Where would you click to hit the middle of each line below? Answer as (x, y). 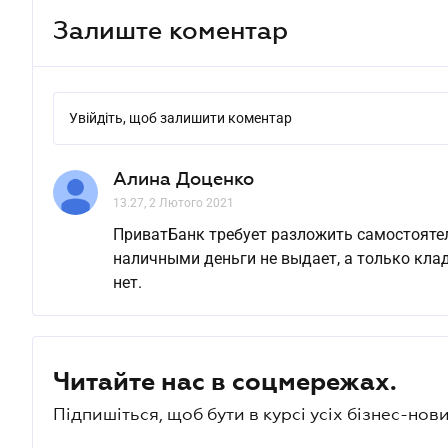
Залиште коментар (170, 29)
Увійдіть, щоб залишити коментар (180, 118)
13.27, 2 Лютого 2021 (173, 203)
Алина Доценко (183, 179)
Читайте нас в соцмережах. (225, 381)
